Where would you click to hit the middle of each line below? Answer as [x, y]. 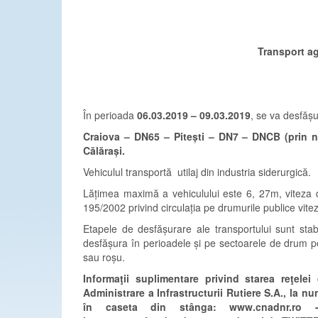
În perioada [110, 115]
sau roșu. [104, 257]
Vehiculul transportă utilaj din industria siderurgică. [197, 172]
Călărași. [104, 150]
